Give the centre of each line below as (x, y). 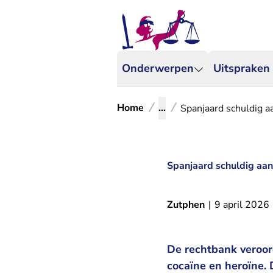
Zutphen (186, 205)
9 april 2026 (242, 205)
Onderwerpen (158, 68)
